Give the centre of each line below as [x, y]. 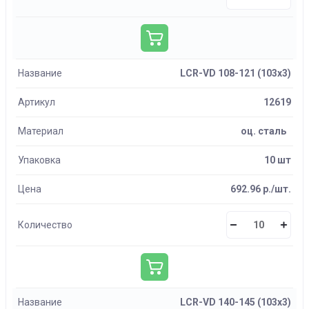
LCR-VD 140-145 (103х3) [236, 302]
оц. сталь [263, 131]
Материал [41, 131]
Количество [45, 225]
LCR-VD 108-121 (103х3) [236, 73]
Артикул [37, 102]
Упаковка [39, 160]
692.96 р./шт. [261, 189]
